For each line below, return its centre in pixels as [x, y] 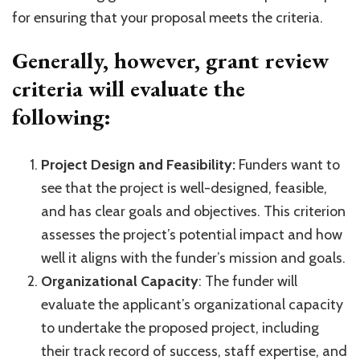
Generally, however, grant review [170, 61]
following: [61, 117]
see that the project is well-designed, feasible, [184, 188]
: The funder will [248, 282]
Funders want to [288, 165]
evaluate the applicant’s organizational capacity [192, 305]
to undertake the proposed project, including [180, 328]
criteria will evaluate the [129, 89]
